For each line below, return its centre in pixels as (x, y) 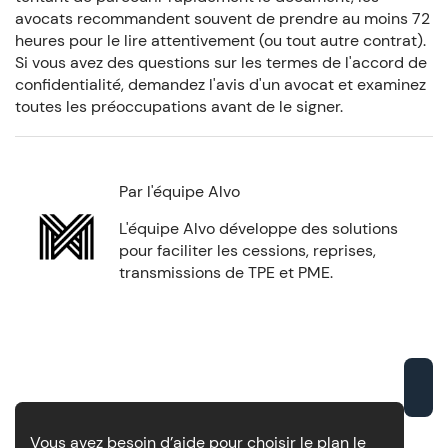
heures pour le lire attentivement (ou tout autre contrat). (220, 40)
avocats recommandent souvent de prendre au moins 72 (222, 18)
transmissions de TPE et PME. (226, 273)
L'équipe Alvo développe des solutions (259, 229)
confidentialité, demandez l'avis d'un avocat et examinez (220, 84)
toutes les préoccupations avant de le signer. (178, 106)
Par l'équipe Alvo (180, 192)
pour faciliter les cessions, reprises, (248, 251)
